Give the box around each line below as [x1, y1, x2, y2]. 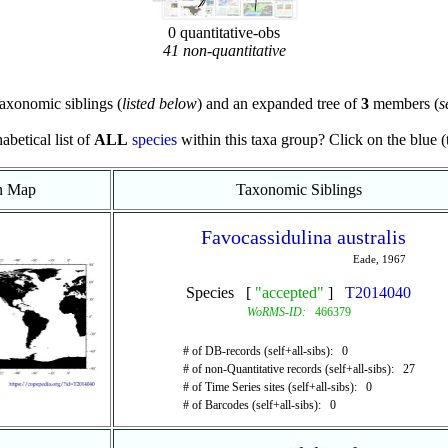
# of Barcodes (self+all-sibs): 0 [182, 398, 336, 412]
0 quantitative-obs [168, 24, 280, 41]
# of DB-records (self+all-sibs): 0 [182, 344, 348, 358]
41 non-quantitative [162, 42, 286, 59]
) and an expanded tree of [196, 95, 361, 112]
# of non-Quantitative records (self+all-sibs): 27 [182, 362, 415, 376]
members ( [368, 95, 439, 112]
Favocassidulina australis [201, 226, 406, 248]
